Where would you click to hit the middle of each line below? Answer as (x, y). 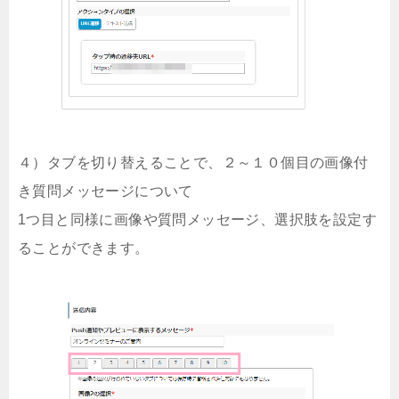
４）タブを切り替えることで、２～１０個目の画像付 (193, 163)
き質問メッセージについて (106, 191)
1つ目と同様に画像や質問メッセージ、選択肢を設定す (197, 220)
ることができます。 (84, 248)
